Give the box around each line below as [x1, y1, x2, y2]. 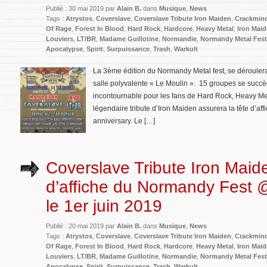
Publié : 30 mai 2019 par [46, 5, 117, 12]
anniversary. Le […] [93, 117, 155, 125]
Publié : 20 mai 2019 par [46, 222, 117, 229]
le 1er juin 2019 [46, 196, 162, 215]
